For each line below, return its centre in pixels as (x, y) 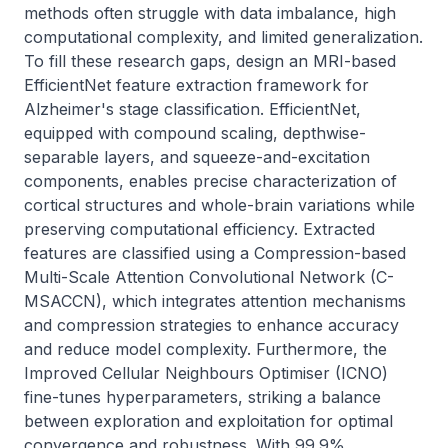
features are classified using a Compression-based (215, 253)
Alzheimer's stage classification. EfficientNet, (192, 109)
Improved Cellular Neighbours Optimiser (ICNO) (206, 373)
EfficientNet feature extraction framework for (196, 85)
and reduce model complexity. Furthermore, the (205, 349)
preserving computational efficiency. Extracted (199, 229)
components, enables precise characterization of (210, 181)
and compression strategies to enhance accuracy (211, 325)
